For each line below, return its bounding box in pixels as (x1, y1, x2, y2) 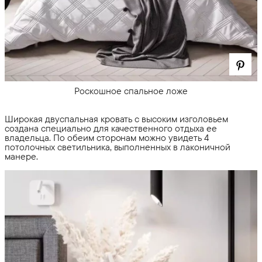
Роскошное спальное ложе (74, 84, 188, 96)
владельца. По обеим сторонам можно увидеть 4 (5, 131, 210, 143)
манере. (5, 150, 38, 162)
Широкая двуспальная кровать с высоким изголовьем (5, 112, 229, 125)
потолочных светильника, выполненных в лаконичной (5, 140, 231, 153)
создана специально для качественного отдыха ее (5, 122, 218, 134)
